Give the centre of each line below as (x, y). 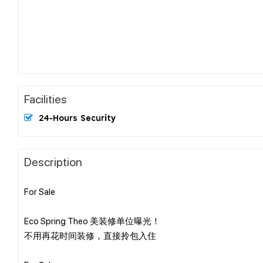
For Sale (40, 191)
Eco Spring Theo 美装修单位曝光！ (92, 220)
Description (53, 161)
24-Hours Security (77, 118)
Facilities (45, 98)
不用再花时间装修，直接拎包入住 (90, 235)
